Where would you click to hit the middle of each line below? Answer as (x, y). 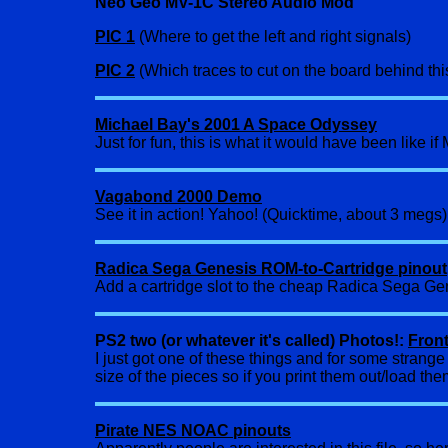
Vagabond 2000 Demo (178, 196)
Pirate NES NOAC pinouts (193, 430)
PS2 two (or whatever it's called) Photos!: (251, 340)
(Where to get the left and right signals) (275, 36)
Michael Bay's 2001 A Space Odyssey (236, 124)
